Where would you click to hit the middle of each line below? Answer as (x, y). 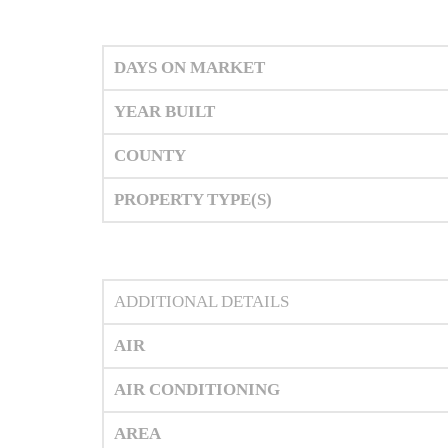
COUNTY (150, 156)
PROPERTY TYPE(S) (193, 200)
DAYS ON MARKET (189, 68)
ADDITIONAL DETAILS (201, 302)
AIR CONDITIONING (197, 390)
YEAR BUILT (164, 112)
